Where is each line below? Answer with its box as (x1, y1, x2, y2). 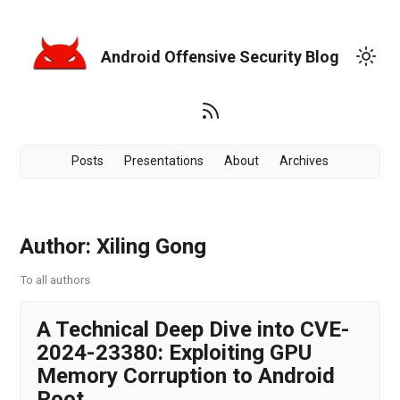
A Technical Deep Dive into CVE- (37, 316, 351, 343)
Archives (279, 153, 329, 168)
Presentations (123, 153, 204, 168)
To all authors (20, 271, 91, 287)
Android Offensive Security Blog (100, 47, 339, 67)
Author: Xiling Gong (20, 233, 207, 260)
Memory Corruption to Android (37, 362, 336, 389)
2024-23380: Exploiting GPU (37, 339, 312, 366)
